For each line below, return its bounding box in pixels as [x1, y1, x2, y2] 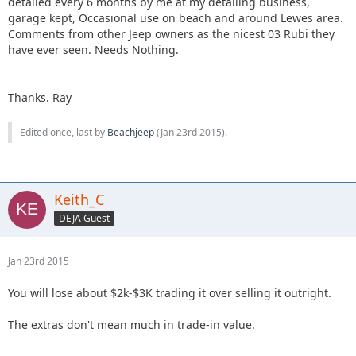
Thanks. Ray [8, 90, 72, 105]
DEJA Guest [59, 211, 110, 225]
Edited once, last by [20, 126, 107, 139]
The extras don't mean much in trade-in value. [8, 317, 255, 332]
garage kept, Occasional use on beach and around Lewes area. [8, 10, 343, 25]
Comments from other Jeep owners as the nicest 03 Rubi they [8, 26, 335, 41]
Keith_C [54, 190, 104, 209]
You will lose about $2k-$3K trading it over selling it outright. [8, 285, 331, 300]
